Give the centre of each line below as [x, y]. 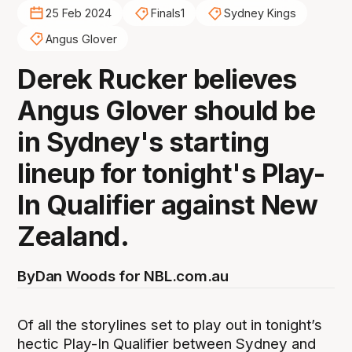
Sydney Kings [260, 13]
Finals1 [167, 13]
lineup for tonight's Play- [171, 174]
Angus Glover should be [167, 111]
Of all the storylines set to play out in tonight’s [170, 324]
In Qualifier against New [168, 205]
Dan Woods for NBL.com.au [132, 277]
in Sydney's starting [143, 142]
